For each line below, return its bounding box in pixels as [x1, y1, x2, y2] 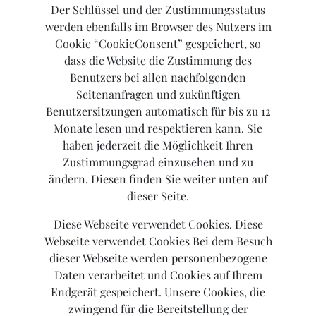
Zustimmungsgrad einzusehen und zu [63, 154, 253, 170]
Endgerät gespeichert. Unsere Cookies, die [51, 284, 265, 300]
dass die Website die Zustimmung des [64, 53, 252, 68]
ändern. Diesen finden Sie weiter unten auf [49, 171, 267, 187]
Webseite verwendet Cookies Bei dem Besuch [44, 233, 272, 249]
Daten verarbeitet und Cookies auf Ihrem [54, 267, 262, 283]
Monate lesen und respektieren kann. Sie [54, 121, 262, 136]
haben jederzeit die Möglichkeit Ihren [63, 138, 253, 153]
